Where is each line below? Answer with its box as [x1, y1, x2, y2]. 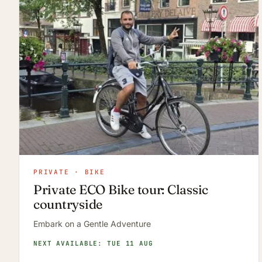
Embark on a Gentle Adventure [33, 219, 151, 229]
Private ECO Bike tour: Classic [33, 181, 209, 198]
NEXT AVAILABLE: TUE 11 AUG [33, 239, 153, 248]
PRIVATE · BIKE [33, 168, 105, 177]
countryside [33, 196, 103, 213]
